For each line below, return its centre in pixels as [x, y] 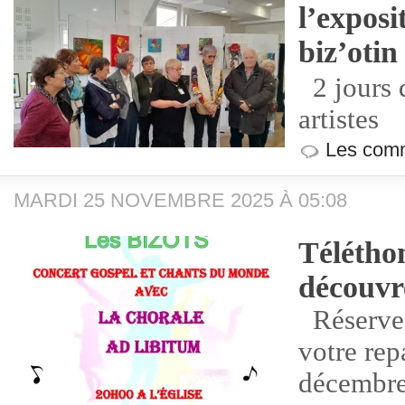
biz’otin [348, 52]
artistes [339, 119]
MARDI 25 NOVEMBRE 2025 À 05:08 [180, 200]
